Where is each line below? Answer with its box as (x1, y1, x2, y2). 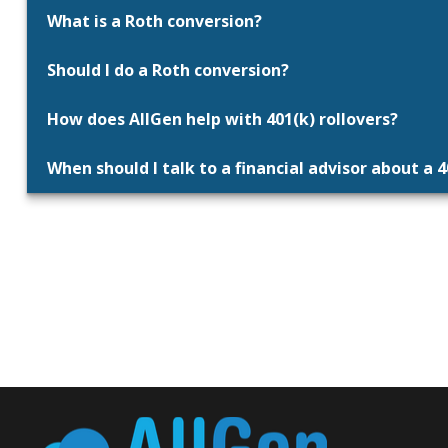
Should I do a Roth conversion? (46, 59, 289, 82)
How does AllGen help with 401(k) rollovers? (46, 108, 398, 131)
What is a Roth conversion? (46, 10, 262, 33)
